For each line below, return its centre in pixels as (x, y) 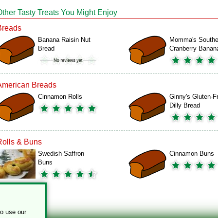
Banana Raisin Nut (64, 40)
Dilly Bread (185, 105)
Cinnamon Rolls (60, 97)
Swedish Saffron (61, 154)
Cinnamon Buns (192, 154)
